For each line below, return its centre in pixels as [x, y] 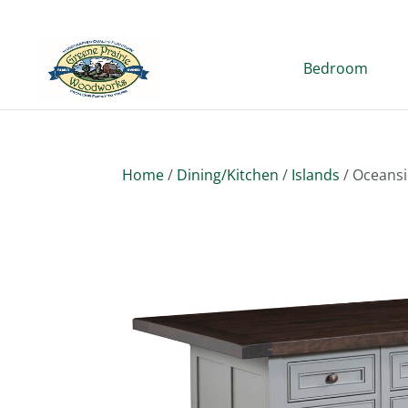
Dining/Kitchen [228, 175]
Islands [316, 175]
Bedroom [336, 68]
